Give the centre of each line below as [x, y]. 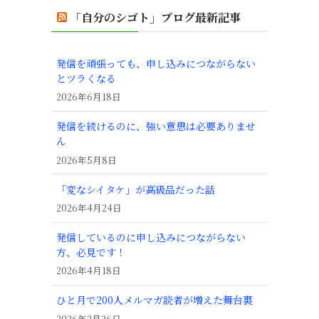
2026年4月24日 [89, 208]
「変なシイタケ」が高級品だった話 [136, 189]
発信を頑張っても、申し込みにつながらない [156, 64]
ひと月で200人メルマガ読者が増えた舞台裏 [155, 300]
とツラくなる [86, 79]
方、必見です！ [91, 252]
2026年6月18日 [89, 97]
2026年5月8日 [87, 159]
